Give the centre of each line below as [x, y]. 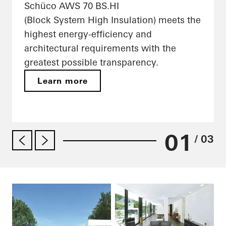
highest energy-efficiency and [88, 34]
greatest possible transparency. [91, 63]
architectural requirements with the [100, 48]
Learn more [63, 81]
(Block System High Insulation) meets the [112, 20]
